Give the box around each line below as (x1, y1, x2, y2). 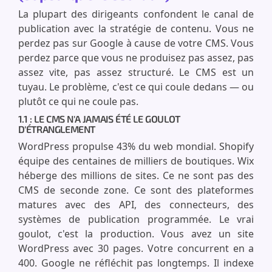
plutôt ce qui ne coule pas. (18, 95, 138, 108)
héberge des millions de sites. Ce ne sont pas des (18, 169, 254, 182)
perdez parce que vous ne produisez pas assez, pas (18, 51, 254, 64)
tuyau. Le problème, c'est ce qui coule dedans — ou (18, 80, 254, 93)
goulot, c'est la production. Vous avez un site (18, 227, 254, 240)
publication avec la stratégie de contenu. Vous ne (18, 22, 254, 35)
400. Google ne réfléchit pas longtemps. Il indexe (18, 256, 254, 270)
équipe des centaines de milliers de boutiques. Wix (18, 154, 254, 168)
